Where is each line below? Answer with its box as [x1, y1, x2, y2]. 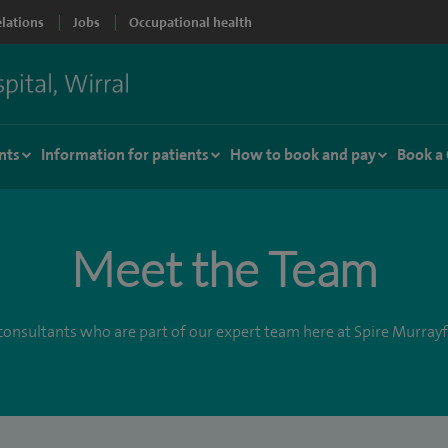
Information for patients [41, 145, 209, 164]
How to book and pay [230, 145, 376, 164]
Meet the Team [71, 239, 377, 298]
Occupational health [129, 14, 252, 30]
